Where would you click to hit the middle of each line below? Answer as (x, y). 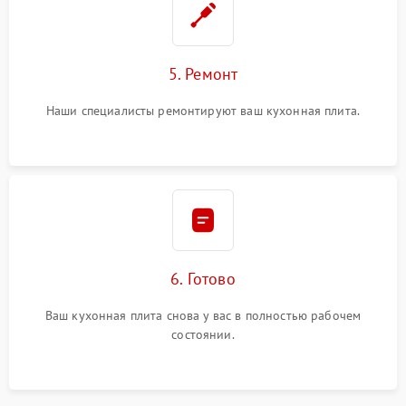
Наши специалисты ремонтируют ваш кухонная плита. (203, 111)
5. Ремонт (203, 74)
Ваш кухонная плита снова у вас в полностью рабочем (203, 316)
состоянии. (203, 335)
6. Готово (203, 279)
